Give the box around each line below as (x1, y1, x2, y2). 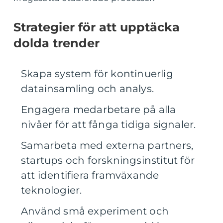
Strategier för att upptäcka (13, 20, 180, 35)
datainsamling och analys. (21, 83, 154, 95)
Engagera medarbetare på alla (21, 104, 176, 116)
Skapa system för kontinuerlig (21, 68, 173, 80)
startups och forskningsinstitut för (21, 154, 195, 167)
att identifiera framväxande (21, 169, 159, 182)
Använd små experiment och (21, 205, 169, 218)
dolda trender (13, 36, 100, 51)
